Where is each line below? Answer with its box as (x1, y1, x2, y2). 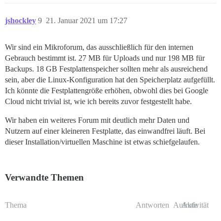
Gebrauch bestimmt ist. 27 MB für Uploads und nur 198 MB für (5, 54, 205, 63)
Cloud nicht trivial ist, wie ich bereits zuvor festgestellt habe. (5, 97, 192, 106)
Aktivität (182, 201, 209, 210)
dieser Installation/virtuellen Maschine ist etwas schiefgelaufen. (5, 138, 200, 147)
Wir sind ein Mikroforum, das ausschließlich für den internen (5, 43, 193, 52)
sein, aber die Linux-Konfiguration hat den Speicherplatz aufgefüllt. (5, 75, 215, 84)
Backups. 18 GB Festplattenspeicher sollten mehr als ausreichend (5, 65, 208, 74)
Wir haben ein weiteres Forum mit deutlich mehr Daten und (5, 116, 189, 125)
